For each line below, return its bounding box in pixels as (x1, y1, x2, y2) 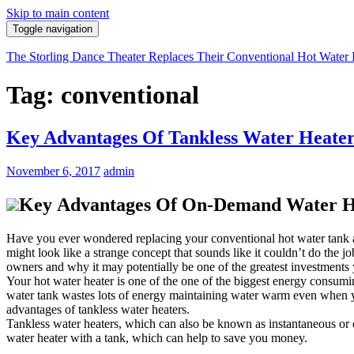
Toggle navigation (13, 23, 92, 35)
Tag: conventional (6, 81, 199, 110)
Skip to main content (6, 6, 109, 20)
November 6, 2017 (6, 164, 100, 178)
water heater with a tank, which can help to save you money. (6, 330, 307, 345)
